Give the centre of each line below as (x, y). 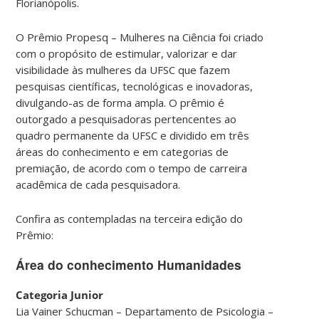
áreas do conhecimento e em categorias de (122, 151)
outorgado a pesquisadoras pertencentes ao (126, 119)
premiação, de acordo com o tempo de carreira (132, 168)
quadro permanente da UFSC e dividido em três (133, 135)
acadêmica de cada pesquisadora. (98, 184)
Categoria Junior (60, 295)
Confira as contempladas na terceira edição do (130, 218)
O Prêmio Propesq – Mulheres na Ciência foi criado (140, 37)
